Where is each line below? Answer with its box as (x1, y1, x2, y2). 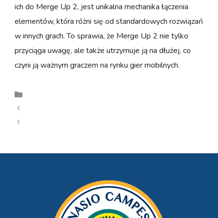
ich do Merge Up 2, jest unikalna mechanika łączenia (15, 1, 188, 12)
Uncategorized (27, 89, 76, 100)
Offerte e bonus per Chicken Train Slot (27, 103, 155, 114)
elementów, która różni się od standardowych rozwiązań (15, 16, 203, 27)
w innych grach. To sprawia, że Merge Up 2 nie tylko (15, 30, 188, 41)
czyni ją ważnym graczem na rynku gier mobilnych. (15, 59, 180, 71)
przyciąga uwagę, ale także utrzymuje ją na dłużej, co (15, 45, 191, 56)
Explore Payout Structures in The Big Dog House (27, 116, 193, 127)
